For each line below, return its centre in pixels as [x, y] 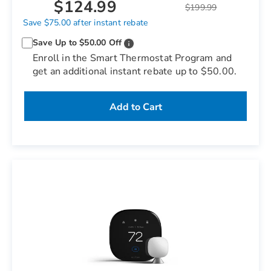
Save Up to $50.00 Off [77, 43]
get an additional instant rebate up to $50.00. [135, 71]
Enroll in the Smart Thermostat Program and [132, 58]
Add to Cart [135, 107]
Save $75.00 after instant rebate [85, 23]
